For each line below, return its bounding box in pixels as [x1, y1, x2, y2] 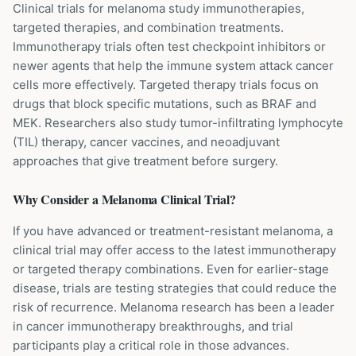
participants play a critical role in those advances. [13, 338, 289, 353]
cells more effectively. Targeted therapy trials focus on [13, 77, 319, 92]
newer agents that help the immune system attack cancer [13, 58, 334, 73]
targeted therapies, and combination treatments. [13, 20, 284, 35]
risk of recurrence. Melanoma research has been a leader [13, 300, 335, 315]
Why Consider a [13, 190, 102, 208]
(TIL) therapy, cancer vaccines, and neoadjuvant [13, 134, 280, 149]
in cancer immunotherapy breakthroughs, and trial [13, 319, 293, 334]
